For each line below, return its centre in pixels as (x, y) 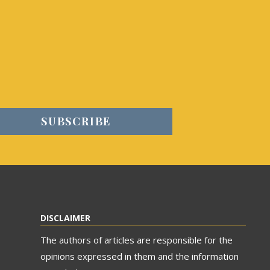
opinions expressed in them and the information (139, 256)
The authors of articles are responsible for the (136, 240)
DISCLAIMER (65, 218)
